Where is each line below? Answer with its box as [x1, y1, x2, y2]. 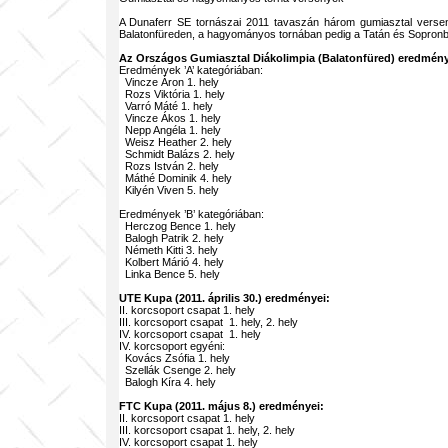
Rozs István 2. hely [118, 160, 219, 172]
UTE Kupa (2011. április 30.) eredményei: [118, 292, 330, 304]
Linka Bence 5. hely [118, 268, 220, 280]
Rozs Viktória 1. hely [118, 88, 225, 100]
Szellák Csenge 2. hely [118, 364, 236, 376]
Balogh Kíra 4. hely [118, 376, 216, 388]
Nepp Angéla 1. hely [118, 124, 221, 136]
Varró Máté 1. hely [118, 100, 213, 112]
